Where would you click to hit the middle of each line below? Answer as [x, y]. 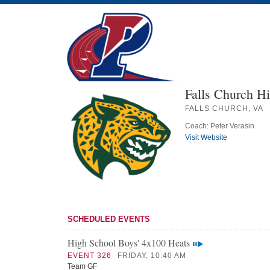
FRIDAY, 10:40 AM [152, 256]
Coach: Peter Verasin [220, 126]
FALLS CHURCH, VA [224, 108]
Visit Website [206, 137]
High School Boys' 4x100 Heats [129, 243]
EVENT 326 [89, 256]
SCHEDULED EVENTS [109, 219]
